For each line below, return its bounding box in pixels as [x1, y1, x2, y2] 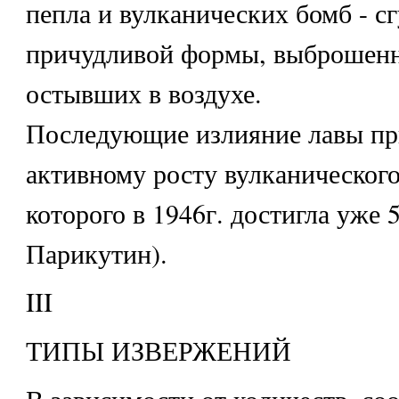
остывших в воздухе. [25, 74, 262, 110]
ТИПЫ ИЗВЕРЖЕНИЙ [25, 332, 291, 369]
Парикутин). [25, 234, 167, 271]
